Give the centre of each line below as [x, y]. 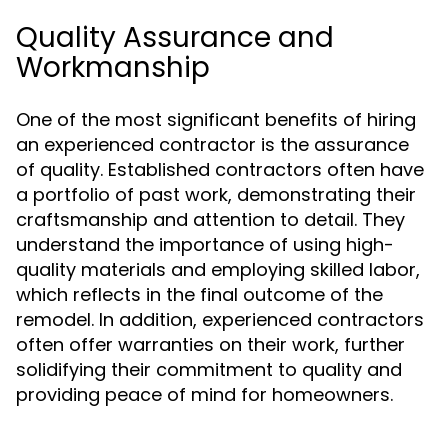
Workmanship [113, 67]
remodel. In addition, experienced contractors [220, 319]
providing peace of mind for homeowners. [204, 394]
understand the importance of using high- [205, 244]
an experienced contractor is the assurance [212, 144]
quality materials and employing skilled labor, [218, 269]
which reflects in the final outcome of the [199, 294]
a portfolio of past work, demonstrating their [216, 194]
